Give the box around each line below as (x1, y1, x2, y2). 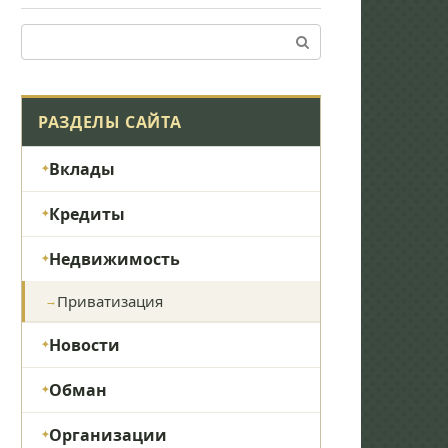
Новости (49, 333, 120, 356)
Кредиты (49, 202, 125, 225)
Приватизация (57, 290, 163, 311)
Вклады (49, 157, 115, 180)
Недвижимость (49, 247, 180, 270)
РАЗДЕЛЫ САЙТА (38, 110, 182, 133)
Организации (49, 423, 167, 446)
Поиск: (20, 24, 70, 44)
